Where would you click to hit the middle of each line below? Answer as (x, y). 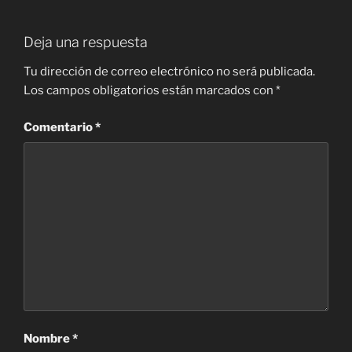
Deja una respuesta (86, 42)
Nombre (48, 338)
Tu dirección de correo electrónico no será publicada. (169, 72)
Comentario (59, 127)
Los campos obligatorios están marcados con (150, 91)
